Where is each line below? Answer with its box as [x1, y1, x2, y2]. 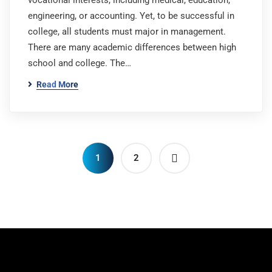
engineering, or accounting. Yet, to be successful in [28, 10, 234, 21]
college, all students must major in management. [28, 26, 231, 37]
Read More [36, 80, 78, 89]
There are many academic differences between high [28, 42, 236, 53]
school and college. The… [28, 58, 131, 69]
